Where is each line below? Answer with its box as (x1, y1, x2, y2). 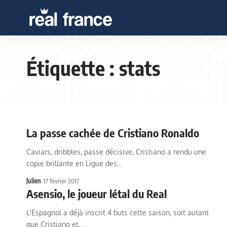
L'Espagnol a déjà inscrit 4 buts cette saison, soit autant (26, 208, 209, 217)
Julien (26, 177, 41, 185)
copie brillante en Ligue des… (26, 159, 122, 168)
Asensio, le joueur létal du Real (26, 186, 167, 201)
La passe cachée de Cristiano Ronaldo (26, 126, 199, 140)
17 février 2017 (44, 177, 79, 185)
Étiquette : (26, 55, 119, 81)
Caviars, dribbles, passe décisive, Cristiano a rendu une (26, 147, 206, 156)
